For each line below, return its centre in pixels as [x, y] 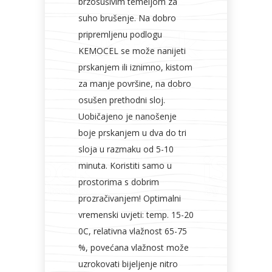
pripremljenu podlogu [120, 34]
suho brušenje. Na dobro [127, 18]
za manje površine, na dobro [135, 83]
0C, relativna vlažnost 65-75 [133, 231]
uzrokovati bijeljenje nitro [128, 264]
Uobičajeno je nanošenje [127, 116]
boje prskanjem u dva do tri [132, 133]
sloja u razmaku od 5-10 [126, 149]
